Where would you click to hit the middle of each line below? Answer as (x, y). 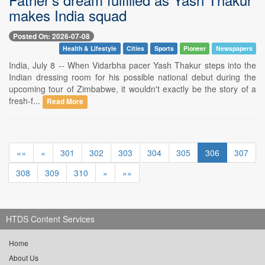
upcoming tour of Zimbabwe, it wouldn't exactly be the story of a (132, 89)
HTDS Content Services (50, 219)
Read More (65, 102)
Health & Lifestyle (90, 49)
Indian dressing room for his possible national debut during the (132, 77)
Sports (164, 49)
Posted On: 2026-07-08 (51, 36)
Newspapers (234, 49)
